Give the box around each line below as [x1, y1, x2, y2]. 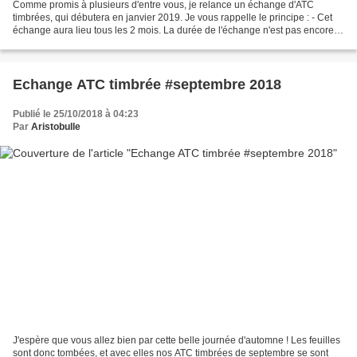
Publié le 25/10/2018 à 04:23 [13, 108, 139, 120]
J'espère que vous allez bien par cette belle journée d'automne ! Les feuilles [13, 334, 340, 346]
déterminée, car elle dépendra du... [13, 37, 164, 49]
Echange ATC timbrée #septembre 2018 [13, 76, 281, 93]
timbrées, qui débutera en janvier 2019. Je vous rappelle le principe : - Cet [13, 12, 332, 24]
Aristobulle [31, 121, 80, 133]
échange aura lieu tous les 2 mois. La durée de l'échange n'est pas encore [13, 25, 334, 37]
